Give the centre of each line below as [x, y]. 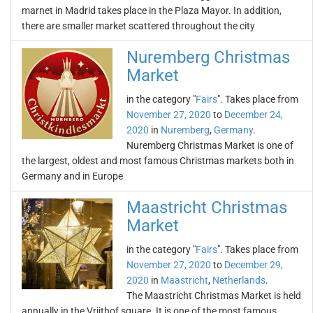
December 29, [254, 265]
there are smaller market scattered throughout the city [138, 26]
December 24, [254, 115]
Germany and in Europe [72, 176]
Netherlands [239, 280]
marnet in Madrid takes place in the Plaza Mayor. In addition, [152, 10]
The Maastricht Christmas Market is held [214, 296]
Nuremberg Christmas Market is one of [210, 145]
